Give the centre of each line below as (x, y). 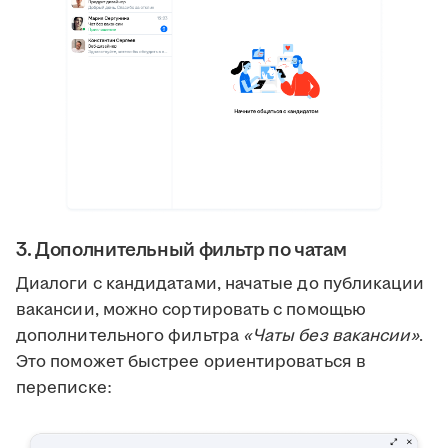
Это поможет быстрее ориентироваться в (191, 361)
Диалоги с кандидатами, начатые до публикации (220, 283)
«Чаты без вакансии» (331, 335)
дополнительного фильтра (129, 335)
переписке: (64, 387)
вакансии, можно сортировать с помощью (191, 309)
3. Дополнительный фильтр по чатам (181, 249)
